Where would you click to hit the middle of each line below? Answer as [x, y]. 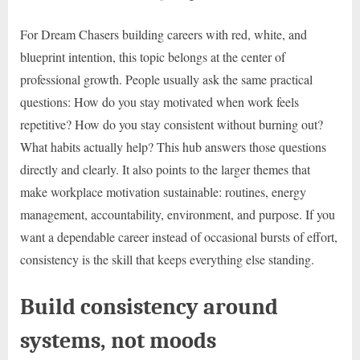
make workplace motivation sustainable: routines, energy [163, 192]
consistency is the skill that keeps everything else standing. [167, 260]
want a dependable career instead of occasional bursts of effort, [179, 237]
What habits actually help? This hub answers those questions [173, 147]
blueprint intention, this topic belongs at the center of [153, 57]
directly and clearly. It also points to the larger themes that [165, 170]
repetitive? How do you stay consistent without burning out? [172, 125]
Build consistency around [149, 307]
